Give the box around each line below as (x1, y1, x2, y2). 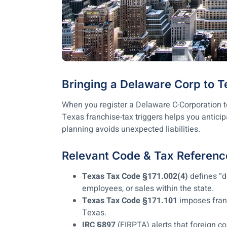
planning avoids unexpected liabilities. (62, 123, 200, 136)
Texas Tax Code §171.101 (82, 195, 177, 207)
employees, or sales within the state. (82, 182, 214, 195)
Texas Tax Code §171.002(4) (82, 170, 188, 183)
